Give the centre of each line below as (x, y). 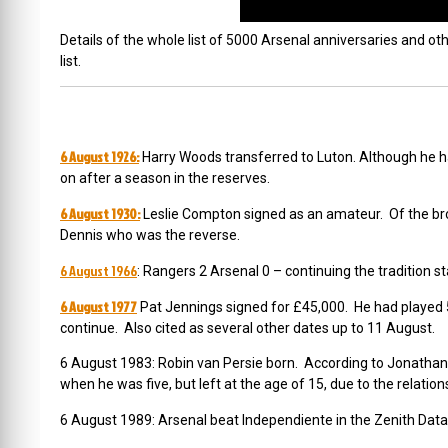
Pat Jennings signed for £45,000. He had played (291, 307)
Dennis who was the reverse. (150, 235)
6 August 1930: (100, 213)
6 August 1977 (98, 306)
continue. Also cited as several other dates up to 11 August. (247, 328)
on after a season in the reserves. (165, 178)
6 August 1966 (98, 270)
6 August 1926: (99, 156)
